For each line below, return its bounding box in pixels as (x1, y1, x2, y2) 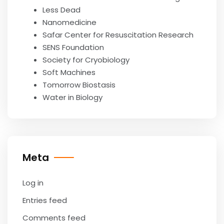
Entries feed (22, 195, 67, 205)
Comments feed (22, 212, 85, 223)
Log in (22, 177, 43, 188)
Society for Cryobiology (42, 54, 129, 65)
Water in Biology (42, 92, 102, 102)
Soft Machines (42, 67, 95, 77)
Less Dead (42, 4, 80, 15)
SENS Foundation (42, 42, 104, 52)
